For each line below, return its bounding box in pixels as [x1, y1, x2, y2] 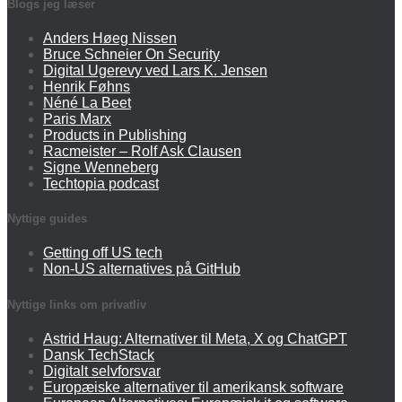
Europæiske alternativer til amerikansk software [43, 379, 344, 395]
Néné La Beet [43, 95, 131, 111]
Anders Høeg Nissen [43, 31, 177, 47]
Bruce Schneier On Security [43, 47, 220, 63]
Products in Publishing [43, 127, 187, 144]
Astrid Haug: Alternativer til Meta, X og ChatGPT [43, 330, 347, 346]
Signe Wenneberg [43, 160, 159, 176]
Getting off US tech [43, 245, 162, 261]
